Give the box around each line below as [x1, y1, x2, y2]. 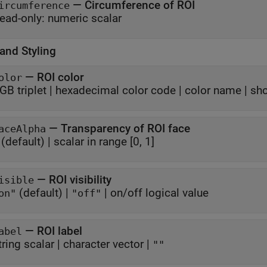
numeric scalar [48, 11, 122, 26]
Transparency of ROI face [61, 122, 190, 136]
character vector [63, 237, 144, 252]
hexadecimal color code [55, 83, 176, 98]
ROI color [37, 70, 84, 85]
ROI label [37, 224, 82, 238]
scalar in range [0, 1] [54, 135, 154, 149]
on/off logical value [110, 186, 209, 200]
